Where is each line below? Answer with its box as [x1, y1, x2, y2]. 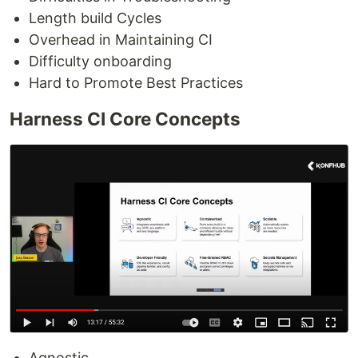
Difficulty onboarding [29, 52, 172, 70]
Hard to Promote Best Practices [29, 74, 243, 91]
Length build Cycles [29, 9, 161, 26]
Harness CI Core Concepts [10, 107, 241, 129]
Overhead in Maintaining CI [29, 30, 213, 48]
